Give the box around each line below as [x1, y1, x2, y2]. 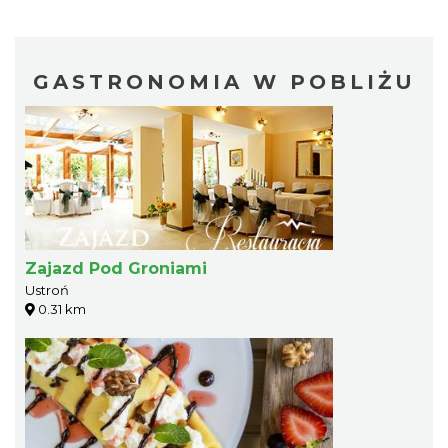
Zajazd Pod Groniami [25, 258, 207, 278]
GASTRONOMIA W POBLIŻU [32, 69, 416, 94]
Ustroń [25, 281, 69, 298]
